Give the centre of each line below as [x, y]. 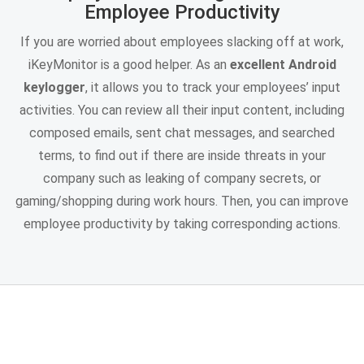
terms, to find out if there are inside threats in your [182, 155]
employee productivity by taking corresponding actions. [182, 223]
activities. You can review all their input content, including [182, 110]
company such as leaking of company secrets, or [182, 178]
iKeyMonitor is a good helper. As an [129, 64]
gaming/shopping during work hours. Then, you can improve [182, 201]
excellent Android [283, 64]
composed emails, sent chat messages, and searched [182, 132]
